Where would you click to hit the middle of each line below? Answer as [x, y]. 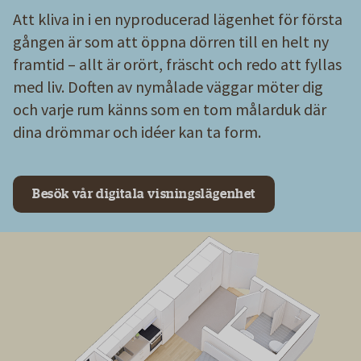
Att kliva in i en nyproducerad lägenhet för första [178, 19]
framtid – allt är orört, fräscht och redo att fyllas [177, 64]
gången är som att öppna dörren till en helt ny [171, 41]
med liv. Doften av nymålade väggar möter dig [168, 86]
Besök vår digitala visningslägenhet [144, 194]
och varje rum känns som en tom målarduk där [170, 109]
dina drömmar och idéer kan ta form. [137, 131]
